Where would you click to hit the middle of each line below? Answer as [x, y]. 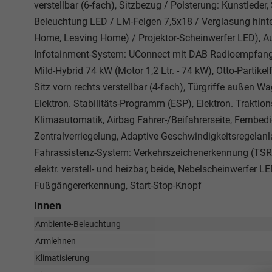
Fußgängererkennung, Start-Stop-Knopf [118, 185]
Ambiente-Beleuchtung [78, 224]
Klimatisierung [62, 258]
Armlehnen [56, 241]
